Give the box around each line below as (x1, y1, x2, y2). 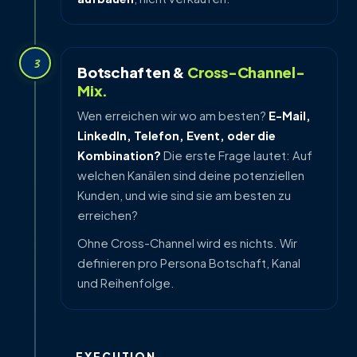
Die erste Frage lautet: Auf (161, 148, 312, 163)
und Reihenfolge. (77, 276, 175, 291)
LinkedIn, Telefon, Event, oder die (77, 128, 276, 143)
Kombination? (77, 148, 161, 163)
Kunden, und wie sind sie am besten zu (77, 188, 291, 203)
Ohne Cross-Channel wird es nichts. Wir (77, 236, 297, 251)
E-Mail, (269, 108, 311, 124)
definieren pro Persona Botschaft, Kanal (77, 256, 300, 271)
